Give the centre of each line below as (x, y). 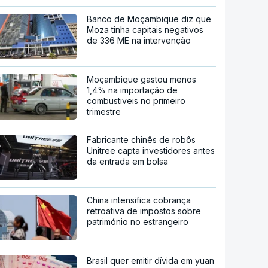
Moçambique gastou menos (142, 79)
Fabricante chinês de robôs (141, 139)
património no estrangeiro (138, 221)
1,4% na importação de (133, 90)
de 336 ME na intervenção (139, 40)
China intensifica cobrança (139, 200)
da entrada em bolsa (128, 161)
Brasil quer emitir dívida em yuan (151, 260)
